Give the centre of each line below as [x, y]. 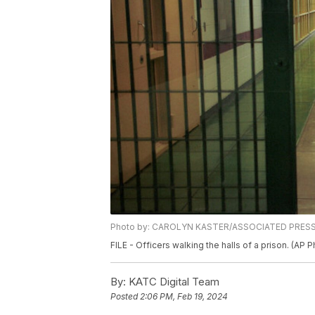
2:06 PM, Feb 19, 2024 [184, 297]
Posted [125, 297]
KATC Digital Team [173, 282]
